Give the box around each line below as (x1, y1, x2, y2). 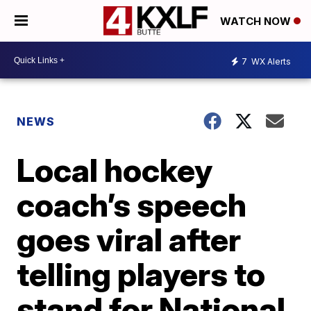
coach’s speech (17, 185, 247, 224)
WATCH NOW (220, 15, 294, 28)
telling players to (17, 255, 266, 294)
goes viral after (17, 220, 242, 259)
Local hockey (17, 151, 213, 190)
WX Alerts (249, 56, 291, 67)
